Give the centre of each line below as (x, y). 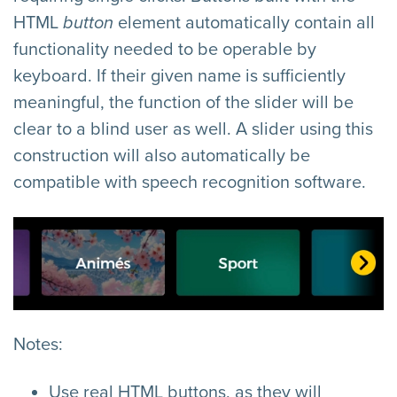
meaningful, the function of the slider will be (183, 103)
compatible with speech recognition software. (190, 183)
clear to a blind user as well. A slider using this (193, 130)
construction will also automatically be (162, 156)
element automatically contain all (246, 23)
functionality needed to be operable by (165, 50)
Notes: (38, 344)
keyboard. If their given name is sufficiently (179, 77)
